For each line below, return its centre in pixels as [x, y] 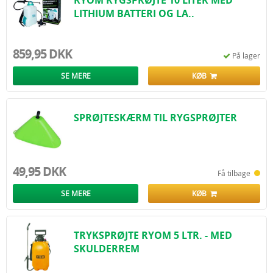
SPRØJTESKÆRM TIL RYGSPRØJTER [155, 118]
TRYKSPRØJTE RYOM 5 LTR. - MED [153, 235]
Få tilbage [236, 173]
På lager [246, 55]
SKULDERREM [107, 249]
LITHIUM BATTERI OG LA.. [134, 13]
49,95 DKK [39, 172]
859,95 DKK [42, 54]
